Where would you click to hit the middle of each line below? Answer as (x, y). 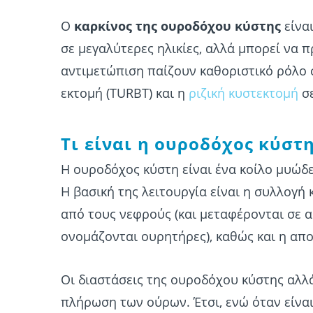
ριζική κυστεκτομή (243, 93)
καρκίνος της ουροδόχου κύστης (177, 26)
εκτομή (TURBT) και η (125, 93)
